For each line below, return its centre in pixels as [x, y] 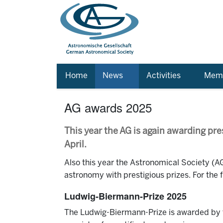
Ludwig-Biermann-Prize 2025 [125, 196]
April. [75, 145]
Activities [164, 76]
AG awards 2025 [108, 107]
